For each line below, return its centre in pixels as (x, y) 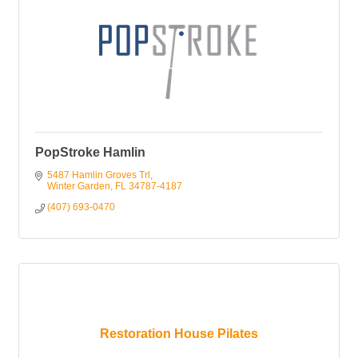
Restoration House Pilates (179, 334)
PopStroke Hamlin (90, 153)
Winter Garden (79, 187)
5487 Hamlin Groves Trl (99, 175)
